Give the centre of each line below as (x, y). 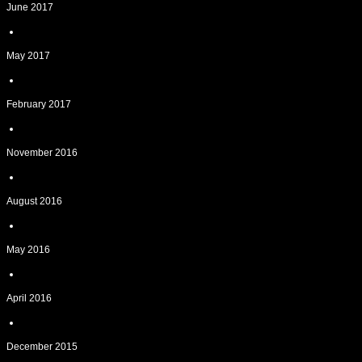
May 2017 (28, 56)
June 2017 (30, 7)
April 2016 (29, 298)
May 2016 (28, 250)
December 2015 (42, 347)
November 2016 (42, 153)
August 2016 (34, 201)
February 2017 (39, 104)
